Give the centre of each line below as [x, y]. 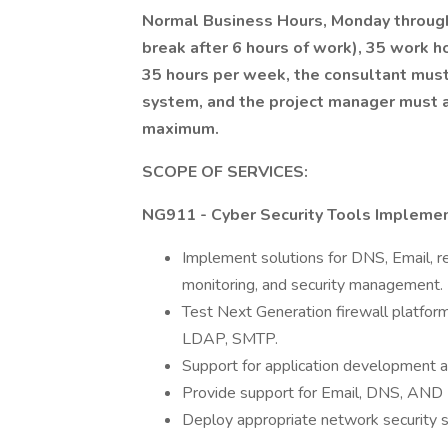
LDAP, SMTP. [230, 339]
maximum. [180, 129]
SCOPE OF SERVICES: [225, 172]
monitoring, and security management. [312, 285]
